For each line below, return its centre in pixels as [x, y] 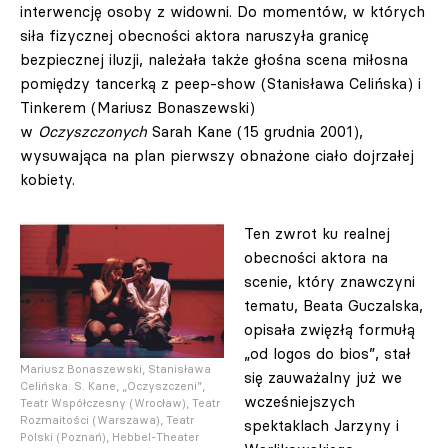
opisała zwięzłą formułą [329, 329]
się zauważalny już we [323, 377]
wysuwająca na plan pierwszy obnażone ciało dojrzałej [217, 155]
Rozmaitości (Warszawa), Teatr [107, 420]
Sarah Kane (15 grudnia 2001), [255, 131]
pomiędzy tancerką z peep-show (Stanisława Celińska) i [220, 83]
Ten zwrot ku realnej [317, 233]
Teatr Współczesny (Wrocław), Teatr [120, 403]
